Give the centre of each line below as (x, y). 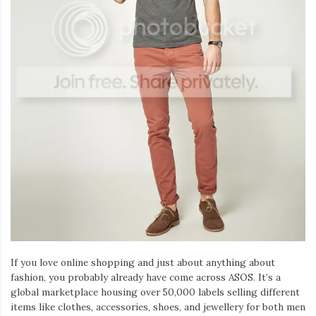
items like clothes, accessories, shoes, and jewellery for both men (158, 306)
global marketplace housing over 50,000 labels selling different (155, 292)
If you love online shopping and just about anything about (143, 262)
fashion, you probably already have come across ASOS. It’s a (146, 277)
